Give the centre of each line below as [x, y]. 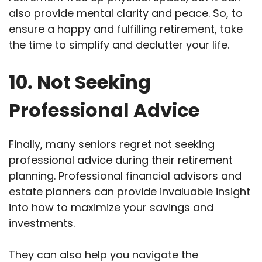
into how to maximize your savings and [111, 208]
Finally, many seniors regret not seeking [112, 144]
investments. [42, 223]
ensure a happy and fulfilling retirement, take [126, 29]
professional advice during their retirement [121, 160]
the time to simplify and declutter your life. [119, 45]
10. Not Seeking [80, 82]
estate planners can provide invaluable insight [130, 192]
